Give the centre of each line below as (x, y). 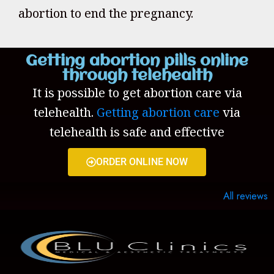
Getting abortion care (158, 112)
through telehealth (137, 76)
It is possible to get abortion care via (137, 93)
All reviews (246, 196)
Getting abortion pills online (137, 61)
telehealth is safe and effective (137, 132)
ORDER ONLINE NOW (142, 162)
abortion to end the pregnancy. (106, 13)
